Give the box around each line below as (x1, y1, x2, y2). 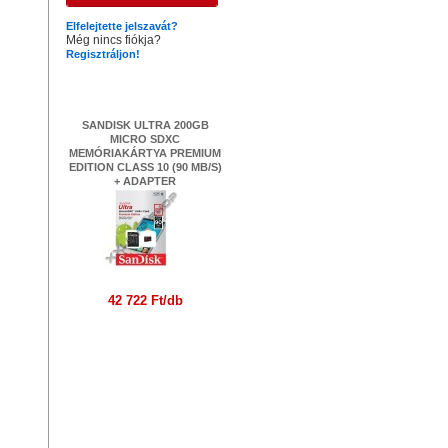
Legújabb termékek (94, 74, 196, 88)
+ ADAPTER (114, 175, 176, 187)
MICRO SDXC (110, 133, 180, 145)
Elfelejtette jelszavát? (66, 20, 178, 32)
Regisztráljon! (66, 48, 140, 60)
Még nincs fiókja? (66, 33, 161, 47)
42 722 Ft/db (107, 293, 183, 308)
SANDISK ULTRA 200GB (81, 119, 209, 131)
